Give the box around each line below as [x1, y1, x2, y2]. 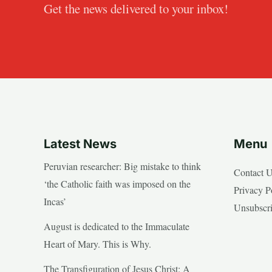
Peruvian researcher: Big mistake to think [44, 160, 201, 173]
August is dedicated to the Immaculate [44, 220, 189, 233]
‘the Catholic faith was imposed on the [44, 177, 191, 191]
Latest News [44, 137, 117, 152]
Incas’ [44, 195, 66, 208]
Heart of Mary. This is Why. [44, 237, 151, 251]
